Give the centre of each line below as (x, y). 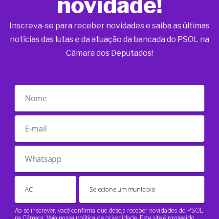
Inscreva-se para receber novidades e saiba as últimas (109, 26)
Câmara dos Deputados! (109, 53)
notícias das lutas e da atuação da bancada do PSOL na (109, 40)
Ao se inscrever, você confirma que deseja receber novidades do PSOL (109, 210)
